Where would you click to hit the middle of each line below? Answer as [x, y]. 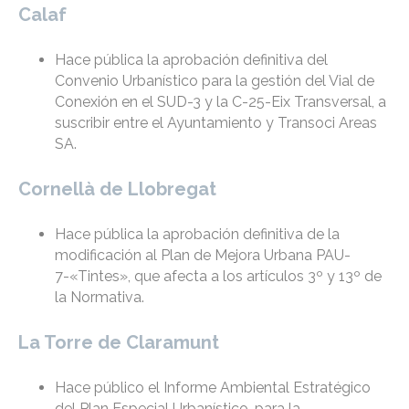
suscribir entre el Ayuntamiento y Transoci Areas [216, 123]
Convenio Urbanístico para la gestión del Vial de [215, 81]
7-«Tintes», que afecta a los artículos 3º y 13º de [218, 277]
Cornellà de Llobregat [117, 189]
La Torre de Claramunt [119, 343]
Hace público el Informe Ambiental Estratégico [213, 388]
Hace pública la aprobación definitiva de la [197, 235]
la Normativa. [100, 298]
